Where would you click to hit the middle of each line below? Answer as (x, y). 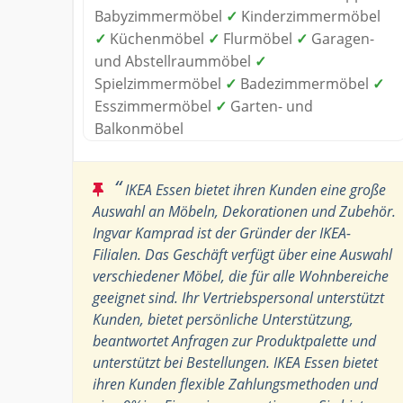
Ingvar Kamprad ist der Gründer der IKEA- (222, 233)
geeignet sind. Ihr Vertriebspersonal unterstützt (238, 297)
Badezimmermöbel (304, 83)
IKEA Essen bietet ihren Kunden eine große (254, 189)
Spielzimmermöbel (160, 83)
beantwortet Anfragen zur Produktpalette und (234, 340)
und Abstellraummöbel (175, 61)
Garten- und (270, 106)
